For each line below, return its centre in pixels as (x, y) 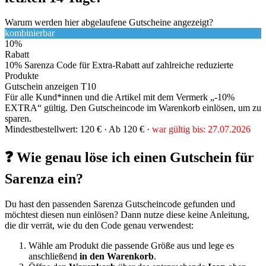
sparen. (18, 119)
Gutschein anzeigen (43, 87)
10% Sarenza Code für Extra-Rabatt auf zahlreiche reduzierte (119, 65)
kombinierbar (30, 33)
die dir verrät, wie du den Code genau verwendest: (99, 226)
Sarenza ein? (44, 179)
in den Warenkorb (117, 256)
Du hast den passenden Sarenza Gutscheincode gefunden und (120, 204)
